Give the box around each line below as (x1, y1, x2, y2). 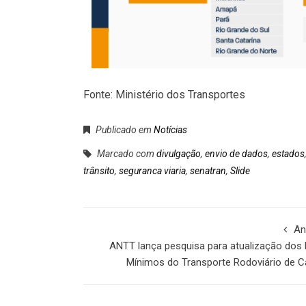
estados (272, 148, 305, 160)
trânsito (83, 165, 115, 177)
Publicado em (94, 124, 154, 136)
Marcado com (95, 148, 156, 160)
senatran (190, 165, 226, 177)
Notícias (154, 124, 187, 136)
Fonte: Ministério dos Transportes (83, 88, 245, 102)
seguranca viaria (119, 165, 186, 177)
